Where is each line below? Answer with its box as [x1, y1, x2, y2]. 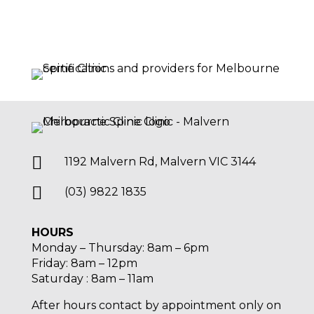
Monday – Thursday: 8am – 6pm [31, 241, 209, 255]
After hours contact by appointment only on [31, 299, 281, 313]
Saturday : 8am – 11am [31, 272, 153, 286]
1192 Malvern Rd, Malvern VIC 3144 [64, 155, 256, 169]
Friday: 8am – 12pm [31, 257, 137, 271]
